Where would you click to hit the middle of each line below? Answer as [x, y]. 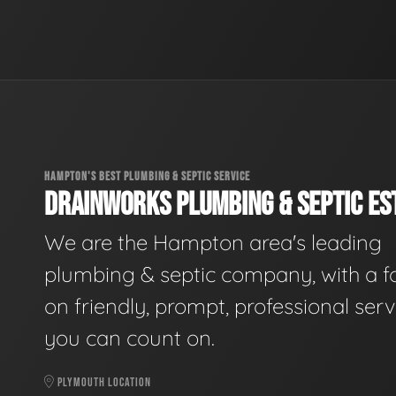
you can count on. [129, 338]
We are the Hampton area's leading [213, 243]
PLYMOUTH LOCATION [103, 383]
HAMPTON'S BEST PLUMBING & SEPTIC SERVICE [147, 176]
